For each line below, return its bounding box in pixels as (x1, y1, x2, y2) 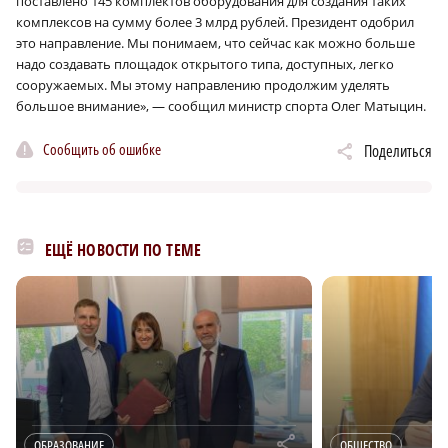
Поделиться (364, 139, 432, 162)
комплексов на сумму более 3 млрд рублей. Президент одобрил (16, 12, 414, 31)
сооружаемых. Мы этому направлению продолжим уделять (16, 75, 390, 94)
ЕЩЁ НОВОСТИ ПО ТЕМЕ (45, 238, 201, 261)
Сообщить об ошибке (43, 139, 161, 160)
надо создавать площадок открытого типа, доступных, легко (16, 54, 394, 73)
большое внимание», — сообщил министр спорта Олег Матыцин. (16, 96, 426, 115)
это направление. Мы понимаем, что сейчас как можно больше (16, 33, 415, 52)
